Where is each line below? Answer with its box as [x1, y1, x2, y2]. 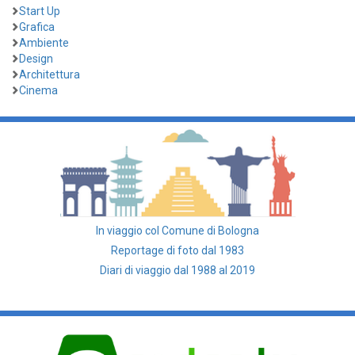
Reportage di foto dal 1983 [111, 243, 244, 257]
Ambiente [19, 36, 69, 49]
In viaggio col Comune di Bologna [96, 223, 259, 237]
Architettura [19, 67, 80, 81]
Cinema [19, 83, 58, 97]
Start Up [19, 4, 60, 17]
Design [19, 52, 53, 65]
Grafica [19, 20, 55, 33]
